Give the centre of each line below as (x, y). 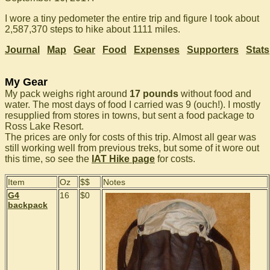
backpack (28, 205)
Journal (23, 50)
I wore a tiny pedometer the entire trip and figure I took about (132, 18)
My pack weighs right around (67, 94)
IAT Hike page (123, 159)
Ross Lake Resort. (44, 126)
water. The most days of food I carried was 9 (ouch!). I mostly (133, 105)
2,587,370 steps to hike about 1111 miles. (93, 29)
